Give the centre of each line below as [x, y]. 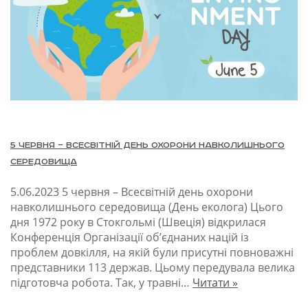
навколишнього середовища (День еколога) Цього [147, 207]
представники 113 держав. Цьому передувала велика [153, 268]
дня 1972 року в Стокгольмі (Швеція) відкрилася [138, 222]
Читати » [215, 283]
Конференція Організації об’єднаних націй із [130, 238]
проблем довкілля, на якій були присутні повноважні [152, 253]
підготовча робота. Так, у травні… [101, 283]
